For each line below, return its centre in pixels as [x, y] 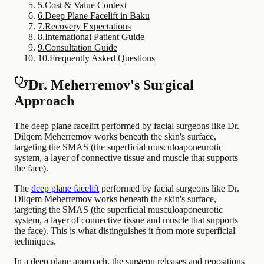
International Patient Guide [95, 37]
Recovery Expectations [88, 26]
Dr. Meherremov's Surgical [111, 85]
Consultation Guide [81, 47]
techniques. [35, 241]
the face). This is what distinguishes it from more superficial [125, 230]
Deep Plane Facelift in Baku [97, 15]
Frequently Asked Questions [102, 58]
